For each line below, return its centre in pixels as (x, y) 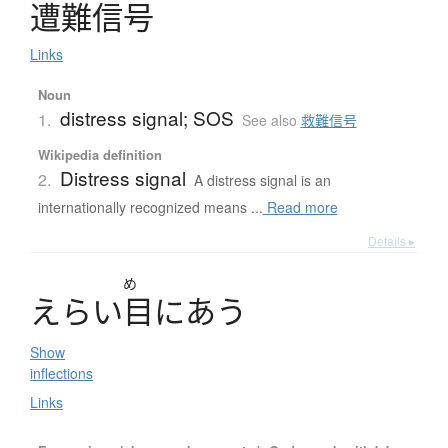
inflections (61, 373)
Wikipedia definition (99, 155)
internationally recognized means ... (150, 207)
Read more (300, 207)
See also (271, 120)
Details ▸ (391, 241)
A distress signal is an (262, 180)
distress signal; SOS (146, 118)
